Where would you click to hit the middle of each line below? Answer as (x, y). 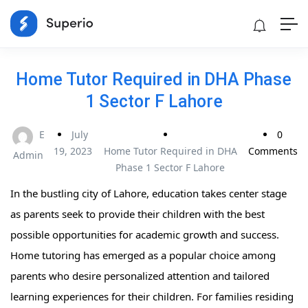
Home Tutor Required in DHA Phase (154, 80)
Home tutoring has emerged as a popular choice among (143, 255)
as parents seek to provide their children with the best (137, 214)
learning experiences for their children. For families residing (152, 297)
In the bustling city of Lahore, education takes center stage (148, 194)
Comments (273, 151)
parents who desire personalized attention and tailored (140, 276)
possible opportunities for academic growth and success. (145, 235)
